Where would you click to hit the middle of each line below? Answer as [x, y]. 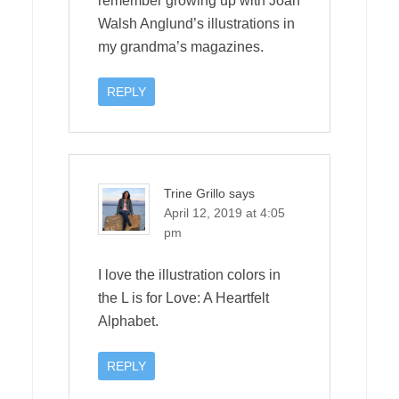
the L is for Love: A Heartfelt [183, 297]
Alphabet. [128, 321]
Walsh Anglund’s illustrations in [196, 23]
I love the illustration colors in [189, 274]
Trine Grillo [195, 193]
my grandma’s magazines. [181, 46]
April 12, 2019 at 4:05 [224, 212]
